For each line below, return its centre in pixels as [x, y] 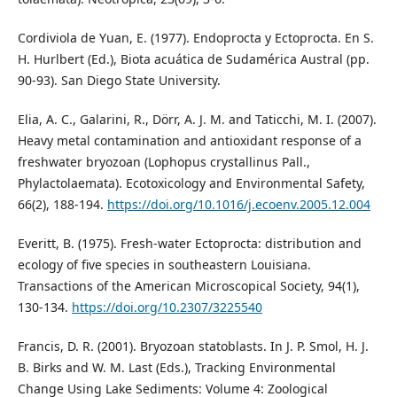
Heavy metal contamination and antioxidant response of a [189, 140]
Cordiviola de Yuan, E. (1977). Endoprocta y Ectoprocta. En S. [195, 37]
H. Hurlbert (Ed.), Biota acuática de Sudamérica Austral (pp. [193, 58]
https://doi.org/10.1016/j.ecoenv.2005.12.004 [238, 204]
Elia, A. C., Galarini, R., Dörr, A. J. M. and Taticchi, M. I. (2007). [197, 119]
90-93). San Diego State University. [119, 80]
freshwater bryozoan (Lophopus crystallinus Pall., [163, 161]
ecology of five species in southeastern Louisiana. [164, 264]
